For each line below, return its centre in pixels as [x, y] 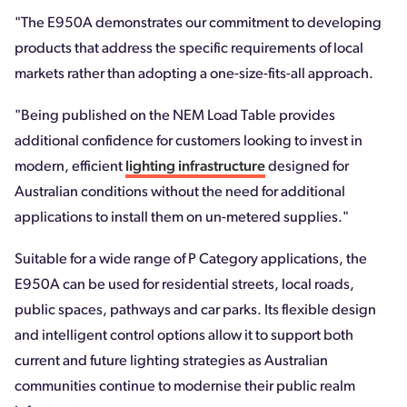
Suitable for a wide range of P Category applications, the [191, 260]
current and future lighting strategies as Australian [171, 362]
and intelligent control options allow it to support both [184, 337]
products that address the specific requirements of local [189, 50]
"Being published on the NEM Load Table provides [175, 117]
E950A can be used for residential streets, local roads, [184, 286]
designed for [307, 168]
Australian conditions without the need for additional [180, 193]
